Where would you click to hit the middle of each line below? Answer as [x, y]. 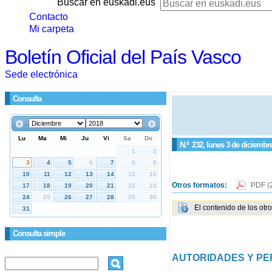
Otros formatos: [200, 185]
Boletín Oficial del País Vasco [123, 57]
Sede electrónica [41, 74]
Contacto [49, 17]
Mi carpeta [52, 29]
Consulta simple [39, 233]
